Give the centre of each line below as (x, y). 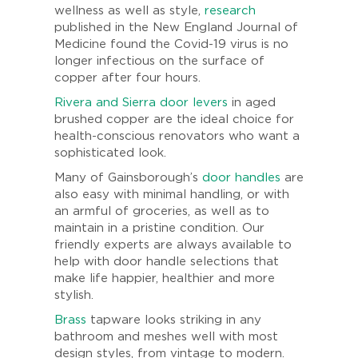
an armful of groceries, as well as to (162, 211)
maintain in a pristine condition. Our (159, 228)
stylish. (74, 295)
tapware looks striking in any (174, 320)
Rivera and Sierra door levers (141, 102)
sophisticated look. (110, 153)
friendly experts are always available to (173, 245)
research (230, 10)
